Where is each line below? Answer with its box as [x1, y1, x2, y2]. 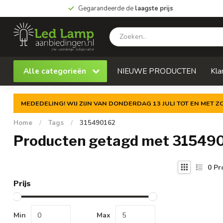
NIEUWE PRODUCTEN [117, 66, 196, 76]
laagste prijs [134, 4, 173, 13]
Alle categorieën [23, 66, 88, 76]
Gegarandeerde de [78, 4, 135, 13]
